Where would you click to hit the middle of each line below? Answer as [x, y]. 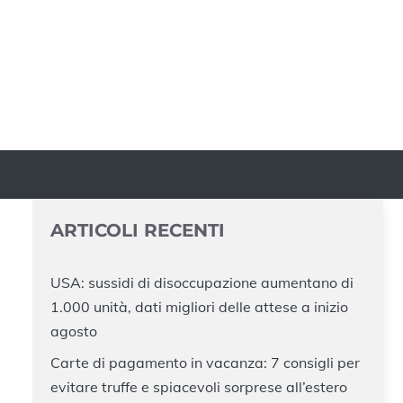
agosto [74, 331]
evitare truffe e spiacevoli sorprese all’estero [199, 386]
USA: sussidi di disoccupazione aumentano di [202, 282]
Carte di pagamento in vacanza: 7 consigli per [205, 362]
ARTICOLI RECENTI [138, 230]
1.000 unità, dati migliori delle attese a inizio [199, 306]
